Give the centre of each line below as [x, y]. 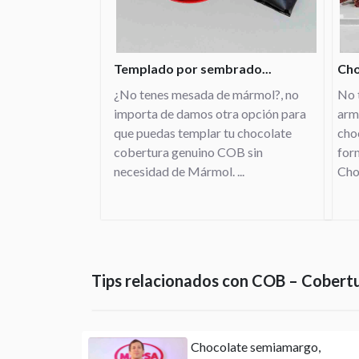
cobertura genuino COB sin [188, 152]
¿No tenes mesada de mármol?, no [206, 94]
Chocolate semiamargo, [256, 347]
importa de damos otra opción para [210, 113]
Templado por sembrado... [193, 69]
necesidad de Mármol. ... [179, 171]
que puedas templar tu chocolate [203, 133]
